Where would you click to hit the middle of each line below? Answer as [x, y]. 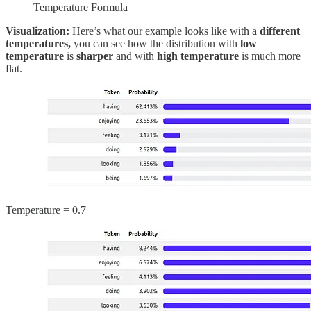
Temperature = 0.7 [46, 210]
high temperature [199, 56]
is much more [271, 56]
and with [135, 56]
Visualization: [37, 31]
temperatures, [40, 43]
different [280, 31]
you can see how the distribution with [155, 43]
